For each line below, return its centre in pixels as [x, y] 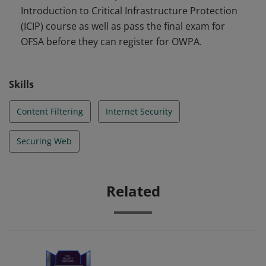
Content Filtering [50, 111]
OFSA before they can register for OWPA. [111, 42]
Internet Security [139, 111]
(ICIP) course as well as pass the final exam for [123, 26]
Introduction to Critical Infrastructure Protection [129, 11]
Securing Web [44, 141]
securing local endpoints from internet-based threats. [129, 13]
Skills [21, 84]
